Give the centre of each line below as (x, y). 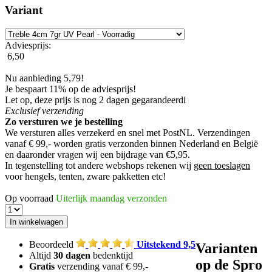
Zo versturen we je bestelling (64, 121)
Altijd (41, 255)
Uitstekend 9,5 (166, 244)
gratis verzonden (117, 143)
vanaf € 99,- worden (45, 143)
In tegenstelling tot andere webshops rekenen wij (99, 165)
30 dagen (72, 255)
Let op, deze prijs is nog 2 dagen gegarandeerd (94, 100)
